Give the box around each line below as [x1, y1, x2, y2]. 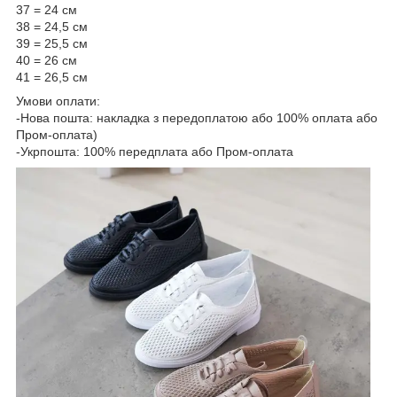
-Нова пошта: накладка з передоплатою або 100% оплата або [16, 110, 378, 125]
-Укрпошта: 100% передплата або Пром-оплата [16, 144, 293, 159]
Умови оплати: [16, 93, 100, 108]
